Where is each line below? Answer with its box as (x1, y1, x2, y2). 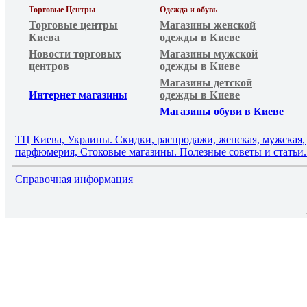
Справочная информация (15, 173, 133, 185)
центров (29, 60, 69, 72)
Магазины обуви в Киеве (160, 106, 284, 117)
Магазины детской (160, 77, 252, 88)
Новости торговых (29, 48, 121, 60)
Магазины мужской (160, 48, 258, 60)
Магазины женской (160, 19, 256, 31)
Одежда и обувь (160, 5, 217, 14)
